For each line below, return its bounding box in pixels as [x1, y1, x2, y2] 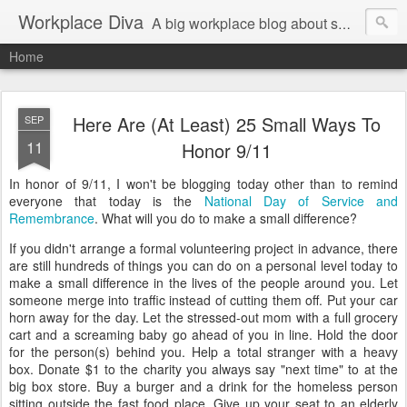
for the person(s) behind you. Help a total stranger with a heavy [9, 342, 398, 361]
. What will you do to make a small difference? [94, 209, 357, 227]
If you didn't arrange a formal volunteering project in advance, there [9, 239, 398, 257]
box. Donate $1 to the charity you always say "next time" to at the [9, 360, 398, 378]
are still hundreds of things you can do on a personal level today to [9, 256, 398, 274]
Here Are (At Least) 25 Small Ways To [72, 111, 381, 137]
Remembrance [9, 209, 94, 227]
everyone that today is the [9, 192, 204, 210]
